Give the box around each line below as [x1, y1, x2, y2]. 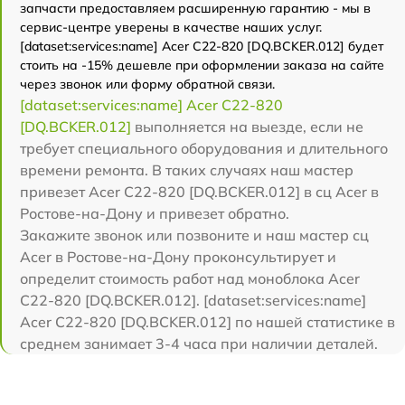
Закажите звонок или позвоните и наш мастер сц [20, 225, 369, 244]
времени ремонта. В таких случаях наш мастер [20, 160, 353, 179]
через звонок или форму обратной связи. [20, 75, 275, 92]
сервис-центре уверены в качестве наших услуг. [20, 18, 322, 35]
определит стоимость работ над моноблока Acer [20, 268, 360, 287]
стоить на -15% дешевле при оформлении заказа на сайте [20, 56, 384, 73]
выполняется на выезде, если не [131, 117, 363, 136]
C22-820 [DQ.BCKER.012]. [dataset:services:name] [20, 290, 366, 309]
